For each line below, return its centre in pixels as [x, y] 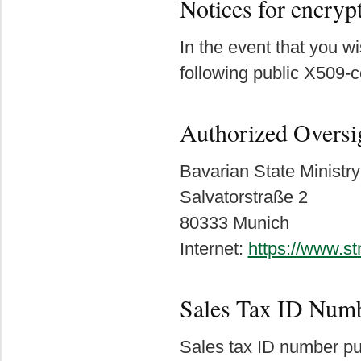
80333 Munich [234, 223]
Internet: [214, 249]
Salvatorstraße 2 [243, 197]
